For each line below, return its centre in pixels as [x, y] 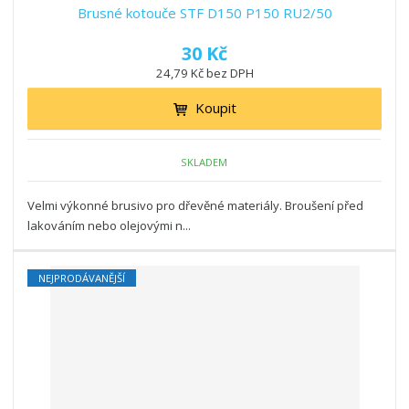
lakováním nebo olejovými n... [110, 226]
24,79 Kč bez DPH [204, 73]
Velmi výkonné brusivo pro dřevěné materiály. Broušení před [196, 206]
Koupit [215, 108]
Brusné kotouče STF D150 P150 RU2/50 [204, 13]
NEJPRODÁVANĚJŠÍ [82, 278]
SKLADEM [204, 162]
